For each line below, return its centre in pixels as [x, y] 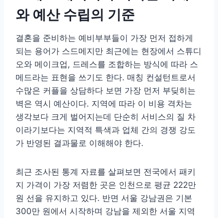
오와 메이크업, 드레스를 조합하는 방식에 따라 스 [107, 64]
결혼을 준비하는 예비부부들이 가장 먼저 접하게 [104, 38]
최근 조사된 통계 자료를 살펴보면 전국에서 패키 [106, 172]
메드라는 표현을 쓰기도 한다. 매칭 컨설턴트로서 [106, 78]
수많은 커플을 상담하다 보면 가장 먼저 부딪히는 [106, 91]
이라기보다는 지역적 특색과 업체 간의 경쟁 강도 [106, 130]
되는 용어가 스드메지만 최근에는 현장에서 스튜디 [109, 51]
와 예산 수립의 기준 [75, 15]
